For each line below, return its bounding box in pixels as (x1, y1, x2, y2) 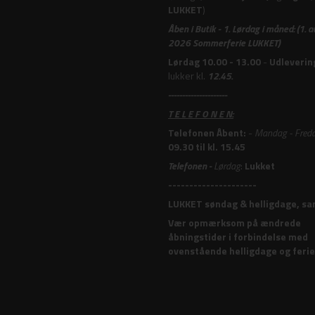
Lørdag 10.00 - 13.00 (168, 53, 261, 69)
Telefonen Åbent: (168, 124, 246, 140)
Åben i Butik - (168, 20, 223, 36)
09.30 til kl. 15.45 (168, 139, 245, 154)
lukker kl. (168, 67, 207, 83)
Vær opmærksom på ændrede (168, 214, 301, 230)
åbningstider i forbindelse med (168, 229, 308, 244)
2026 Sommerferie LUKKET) (168, 34, 280, 50)
